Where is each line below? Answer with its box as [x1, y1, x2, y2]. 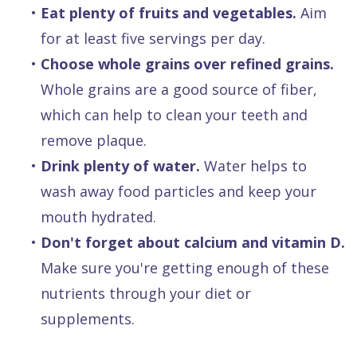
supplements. [41, 309, 135, 329]
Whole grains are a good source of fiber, [41, 80, 317, 100]
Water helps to [200, 156, 307, 176]
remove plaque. [41, 131, 147, 151]
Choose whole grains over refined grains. [41, 54, 334, 74]
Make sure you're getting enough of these [41, 258, 329, 278]
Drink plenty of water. [41, 156, 200, 176]
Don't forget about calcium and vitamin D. [41, 233, 345, 253]
